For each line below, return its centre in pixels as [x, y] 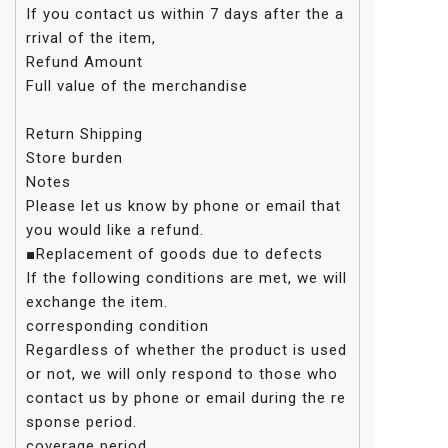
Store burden [74, 158]
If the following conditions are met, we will [186, 278]
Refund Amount [84, 62]
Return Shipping [84, 134]
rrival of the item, [91, 38]
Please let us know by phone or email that [183, 206]
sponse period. [81, 422]
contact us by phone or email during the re [186, 398]
